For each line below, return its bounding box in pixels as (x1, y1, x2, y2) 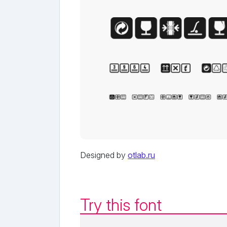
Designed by (80, 149, 128, 160)
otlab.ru (128, 149, 155, 160)
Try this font (80, 195, 162, 215)
